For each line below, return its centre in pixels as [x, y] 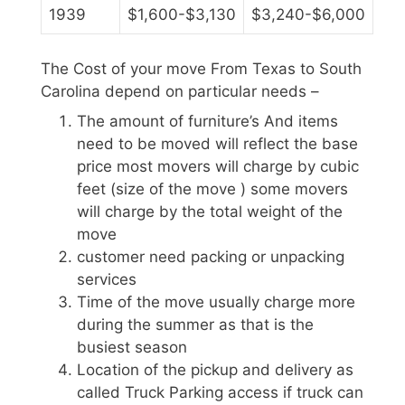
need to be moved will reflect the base [217, 144]
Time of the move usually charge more [216, 302]
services [107, 280]
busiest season [132, 348]
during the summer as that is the [195, 325]
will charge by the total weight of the [210, 212]
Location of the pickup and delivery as [215, 370]
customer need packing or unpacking [211, 257]
